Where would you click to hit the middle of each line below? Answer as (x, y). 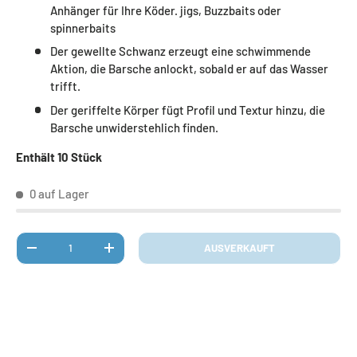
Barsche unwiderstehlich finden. (134, 127)
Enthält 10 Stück (59, 157)
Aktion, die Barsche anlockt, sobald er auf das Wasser (189, 69)
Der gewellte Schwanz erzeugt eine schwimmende (180, 51)
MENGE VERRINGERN (80, 253)
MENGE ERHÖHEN (149, 253)
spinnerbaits (82, 27)
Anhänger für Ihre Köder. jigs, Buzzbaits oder (165, 10)
